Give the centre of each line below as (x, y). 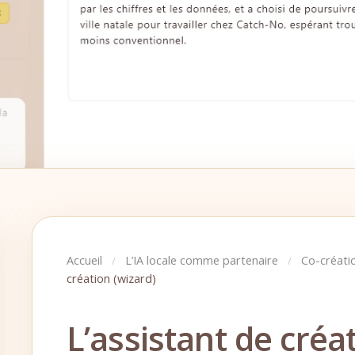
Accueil (84, 260)
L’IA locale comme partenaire (201, 260)
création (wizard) (111, 278)
